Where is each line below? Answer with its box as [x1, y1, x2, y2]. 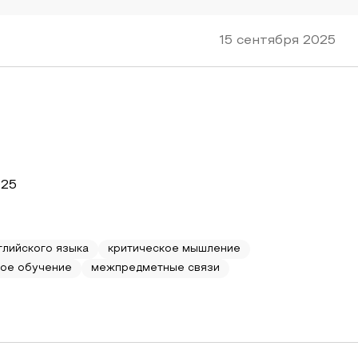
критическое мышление [108, 245, 241, 254]
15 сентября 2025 [219, 35, 336, 46]
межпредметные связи [91, 264, 220, 273]
